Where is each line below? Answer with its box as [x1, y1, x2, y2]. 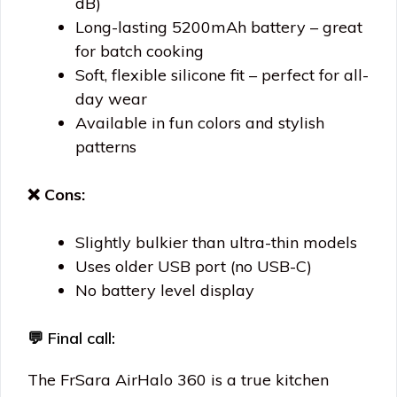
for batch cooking [75, 41, 204, 62]
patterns [75, 136, 136, 158]
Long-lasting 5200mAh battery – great [75, 17, 362, 38]
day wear [75, 89, 147, 110]
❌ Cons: [27, 184, 85, 206]
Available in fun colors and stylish [75, 113, 324, 134]
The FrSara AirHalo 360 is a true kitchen [27, 370, 329, 391]
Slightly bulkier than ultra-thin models [75, 232, 357, 253]
